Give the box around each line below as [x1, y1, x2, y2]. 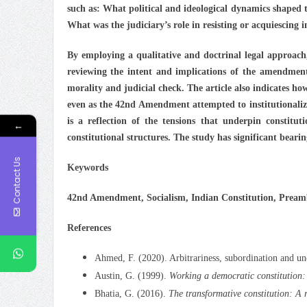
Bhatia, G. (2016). [94, 288, 169, 299]
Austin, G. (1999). [94, 270, 169, 281]
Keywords [66, 162, 108, 173]
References [66, 222, 111, 233]
